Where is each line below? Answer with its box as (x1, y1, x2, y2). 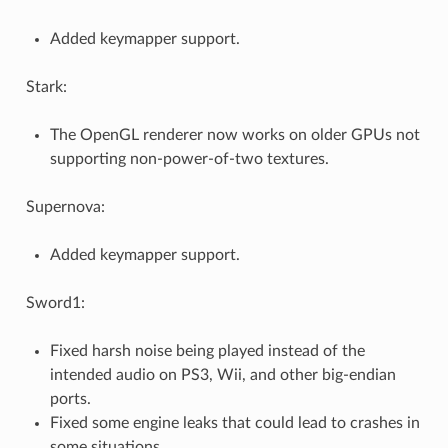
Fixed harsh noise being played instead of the (49, 343, 365, 360)
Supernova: (25, 199, 105, 216)
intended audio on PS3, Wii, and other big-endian (49, 367, 396, 384)
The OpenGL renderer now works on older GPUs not (49, 127, 420, 144)
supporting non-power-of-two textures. (49, 151, 329, 168)
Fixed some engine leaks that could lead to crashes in (49, 415, 420, 432)
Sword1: (25, 295, 85, 312)
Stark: (25, 79, 67, 96)
